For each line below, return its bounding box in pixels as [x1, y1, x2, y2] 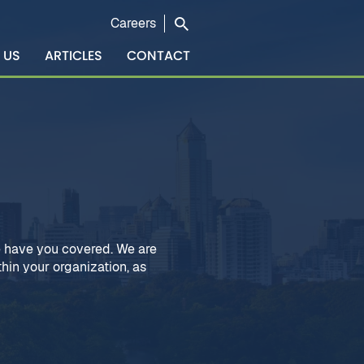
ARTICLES [44, 46, 102, 65]
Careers [110, 15, 156, 32]
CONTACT [126, 46, 190, 65]
